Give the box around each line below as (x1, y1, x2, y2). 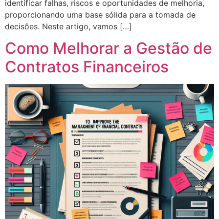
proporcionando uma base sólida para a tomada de (5, 9, 196, 20)
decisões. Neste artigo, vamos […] (5, 21, 132, 31)
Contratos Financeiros (5, 57, 169, 77)
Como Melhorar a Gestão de (5, 39, 212, 58)
